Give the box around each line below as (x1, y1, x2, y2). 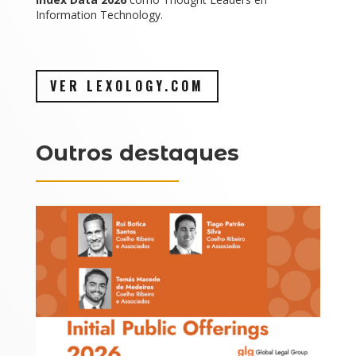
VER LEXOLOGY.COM (49, 76, 204, 96)
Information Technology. (35, 7, 163, 23)
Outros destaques (35, 139, 239, 166)
